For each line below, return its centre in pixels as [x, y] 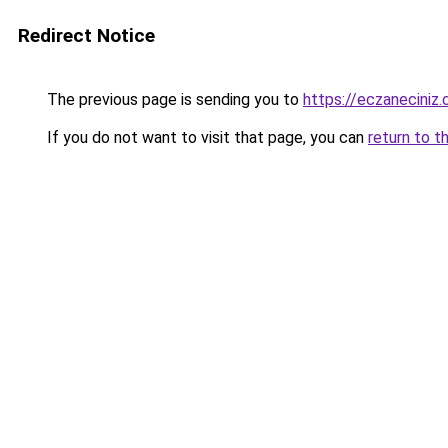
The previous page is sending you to [173, 99]
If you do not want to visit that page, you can [205, 137]
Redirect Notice [86, 35]
